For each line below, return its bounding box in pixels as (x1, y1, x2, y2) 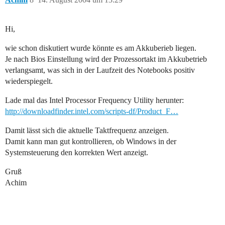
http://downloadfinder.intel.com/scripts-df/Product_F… (5, 107, 178, 116)
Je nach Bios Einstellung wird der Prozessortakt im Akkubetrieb (5, 55, 207, 64)
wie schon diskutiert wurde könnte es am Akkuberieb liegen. (5, 44, 196, 53)
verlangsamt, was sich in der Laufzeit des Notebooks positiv (5, 66, 195, 75)
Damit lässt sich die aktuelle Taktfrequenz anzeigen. (5, 126, 169, 135)
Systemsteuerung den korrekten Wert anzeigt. (5, 148, 148, 157)
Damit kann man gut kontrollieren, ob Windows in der (5, 137, 176, 146)
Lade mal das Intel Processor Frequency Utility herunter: (5, 96, 184, 105)
